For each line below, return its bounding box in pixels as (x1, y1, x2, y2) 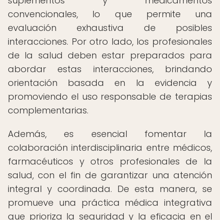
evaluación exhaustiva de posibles (8, 22, 212, 34)
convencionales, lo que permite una (8, 8, 212, 20)
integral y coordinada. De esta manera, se (8, 183, 212, 195)
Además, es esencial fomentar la (8, 128, 212, 140)
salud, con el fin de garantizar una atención (8, 169, 212, 181)
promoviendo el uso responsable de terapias (8, 90, 212, 103)
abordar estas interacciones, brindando (8, 63, 212, 75)
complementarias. (8, 104, 88, 116)
